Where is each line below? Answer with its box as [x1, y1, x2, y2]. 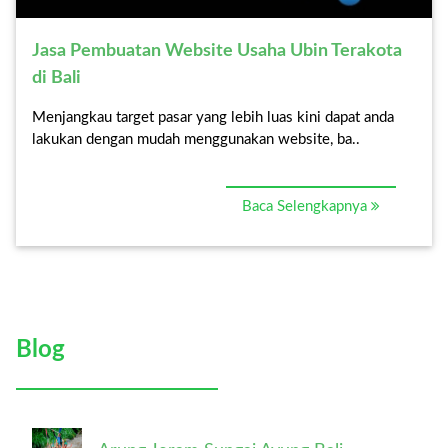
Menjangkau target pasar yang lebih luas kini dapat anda [32, 109, 394, 125]
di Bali [32, 68, 81, 87]
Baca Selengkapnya [241, 198, 371, 214]
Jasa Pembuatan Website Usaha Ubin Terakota [32, 41, 402, 60]
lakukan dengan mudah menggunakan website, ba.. [32, 131, 360, 147]
